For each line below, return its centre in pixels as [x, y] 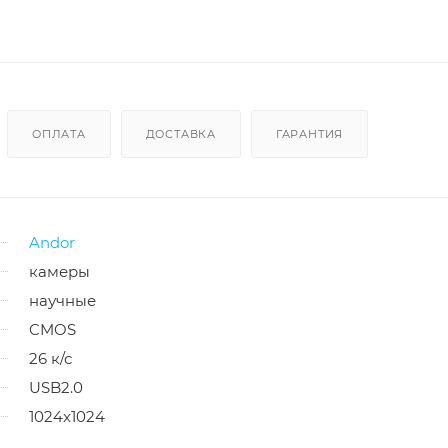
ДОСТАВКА [181, 134]
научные [62, 301]
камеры [59, 272]
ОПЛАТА [59, 134]
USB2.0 [56, 388]
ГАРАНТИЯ [309, 134]
